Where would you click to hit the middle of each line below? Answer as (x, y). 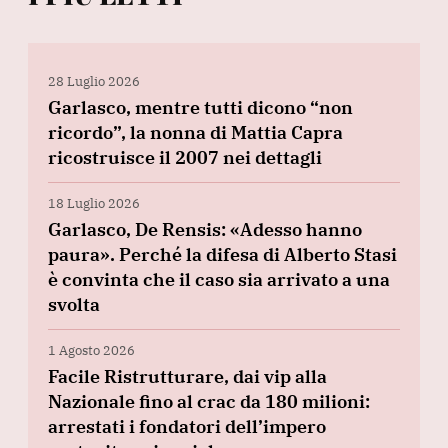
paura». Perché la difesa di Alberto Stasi (222, 254)
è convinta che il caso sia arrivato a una (219, 279)
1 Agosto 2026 (91, 350)
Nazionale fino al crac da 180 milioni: (209, 401)
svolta (74, 304)
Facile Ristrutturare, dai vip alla (187, 376)
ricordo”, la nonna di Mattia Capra (195, 132)
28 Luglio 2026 (94, 81)
